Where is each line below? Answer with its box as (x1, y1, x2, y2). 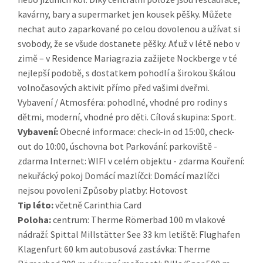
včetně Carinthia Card (53, 199, 141, 211)
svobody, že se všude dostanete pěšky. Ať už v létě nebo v (18, 38, 240, 50)
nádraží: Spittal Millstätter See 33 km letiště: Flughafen (18, 228, 240, 241)
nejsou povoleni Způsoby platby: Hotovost (18, 184, 188, 197)
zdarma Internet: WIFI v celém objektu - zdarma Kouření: (18, 155, 244, 167)
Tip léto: (18, 199, 53, 211)
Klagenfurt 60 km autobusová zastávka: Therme (18, 243, 210, 255)
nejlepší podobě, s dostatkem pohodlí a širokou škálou (18, 67, 235, 79)
